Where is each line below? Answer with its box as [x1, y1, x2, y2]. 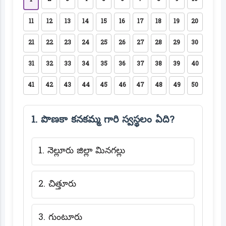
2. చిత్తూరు [38, 178, 76, 191]
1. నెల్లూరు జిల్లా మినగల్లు [38, 144, 125, 158]
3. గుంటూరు [38, 211, 82, 224]
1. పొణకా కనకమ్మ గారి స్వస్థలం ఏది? [31, 112, 174, 127]
